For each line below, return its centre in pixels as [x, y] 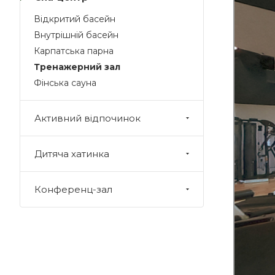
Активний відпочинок [87, 118]
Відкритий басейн [75, 19]
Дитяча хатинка [72, 154]
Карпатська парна [74, 51]
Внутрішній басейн [76, 35]
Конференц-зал [73, 189]
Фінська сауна [65, 83]
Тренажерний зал [77, 67]
